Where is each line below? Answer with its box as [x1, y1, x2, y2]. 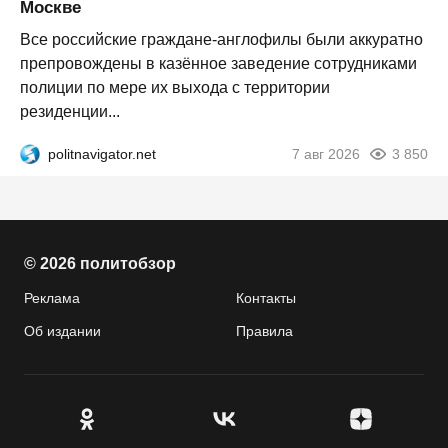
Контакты [236, 290, 296, 306]
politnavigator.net [48, 145, 156, 162]
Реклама [24, 290, 80, 306]
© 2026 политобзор [24, 255, 176, 272]
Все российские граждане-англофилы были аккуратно [20, 30, 423, 48]
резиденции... [20, 102, 120, 120]
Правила [236, 323, 293, 339]
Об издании [24, 323, 101, 339]
